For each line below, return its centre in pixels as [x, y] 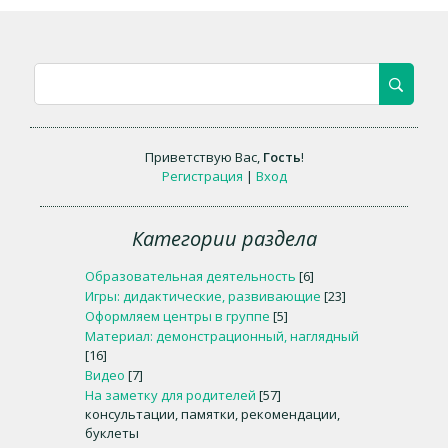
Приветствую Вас [200, 157]
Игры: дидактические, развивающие [203, 296]
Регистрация [202, 176]
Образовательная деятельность [190, 276]
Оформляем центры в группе [177, 316]
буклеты [112, 433]
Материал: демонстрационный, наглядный [222, 336]
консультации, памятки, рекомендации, [212, 414]
